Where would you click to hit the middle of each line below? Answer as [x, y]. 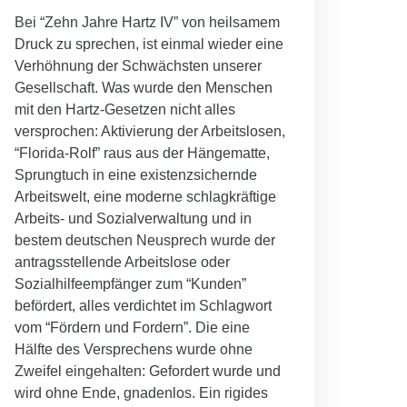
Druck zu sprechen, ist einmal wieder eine [149, 44]
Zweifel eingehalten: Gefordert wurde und [148, 371]
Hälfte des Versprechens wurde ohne [134, 349]
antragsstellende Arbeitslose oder [122, 262]
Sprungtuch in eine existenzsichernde [136, 174]
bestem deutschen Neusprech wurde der [145, 240]
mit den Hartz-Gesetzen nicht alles [125, 109]
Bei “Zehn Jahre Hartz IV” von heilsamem [147, 22]
